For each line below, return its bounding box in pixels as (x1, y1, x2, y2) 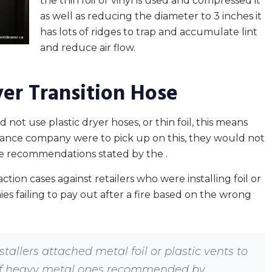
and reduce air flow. (40, 42, 135, 53)
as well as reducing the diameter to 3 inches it (40, 10, 262, 22)
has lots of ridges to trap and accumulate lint (40, 26, 257, 38)
